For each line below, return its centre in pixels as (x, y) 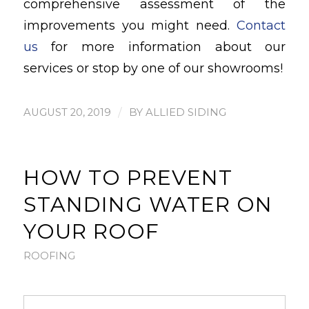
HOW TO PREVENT (128, 178)
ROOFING (49, 256)
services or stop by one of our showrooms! (153, 69)
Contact (261, 26)
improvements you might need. (130, 26)
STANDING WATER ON (148, 205)
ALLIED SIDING (186, 113)
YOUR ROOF (91, 232)
